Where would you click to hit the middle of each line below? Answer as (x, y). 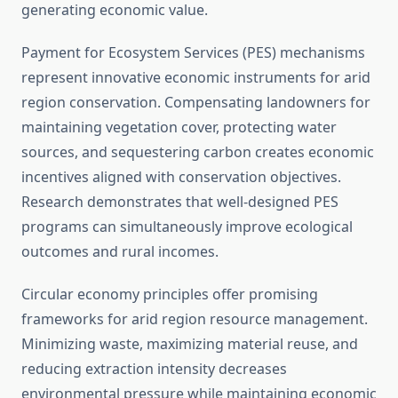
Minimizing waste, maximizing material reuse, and (190, 344)
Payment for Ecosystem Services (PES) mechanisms (193, 53)
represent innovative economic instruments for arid (196, 78)
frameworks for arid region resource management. (195, 319)
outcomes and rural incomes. (120, 252)
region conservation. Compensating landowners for (196, 103)
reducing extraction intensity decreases (154, 369)
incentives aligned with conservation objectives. (181, 177)
